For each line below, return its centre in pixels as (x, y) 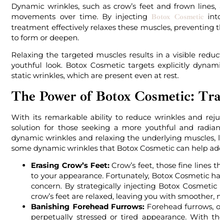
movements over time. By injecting (81, 16)
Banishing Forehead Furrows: (88, 206)
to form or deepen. (45, 37)
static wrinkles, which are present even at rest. (95, 76)
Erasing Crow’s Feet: (70, 165)
